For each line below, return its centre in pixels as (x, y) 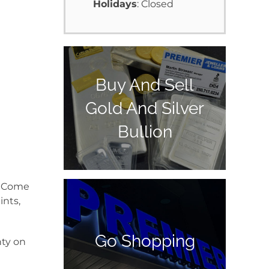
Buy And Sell (145, 85)
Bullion (145, 131)
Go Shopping (145, 241)
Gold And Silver (145, 108)
